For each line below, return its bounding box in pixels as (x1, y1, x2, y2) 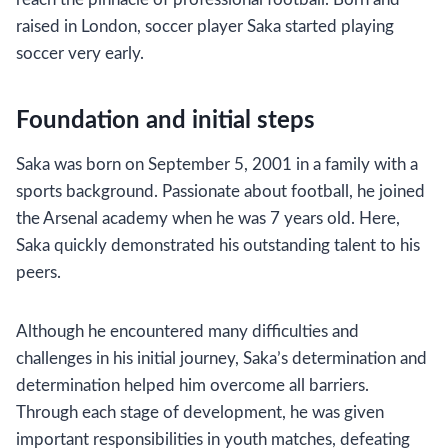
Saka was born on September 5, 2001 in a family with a (16, 156, 418, 173)
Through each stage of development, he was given (16, 404, 384, 421)
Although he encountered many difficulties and (16, 323, 359, 340)
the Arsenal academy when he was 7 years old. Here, (16, 210, 400, 227)
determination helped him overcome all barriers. (16, 377, 369, 394)
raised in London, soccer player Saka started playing (16, 18, 394, 35)
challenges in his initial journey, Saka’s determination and (16, 350, 427, 367)
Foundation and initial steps (16, 109, 315, 133)
